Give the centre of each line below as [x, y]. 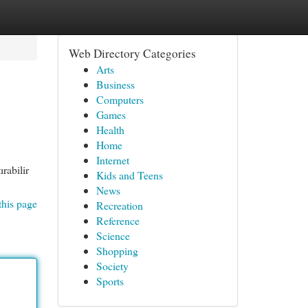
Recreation [119, 205]
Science [113, 235]
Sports [110, 281]
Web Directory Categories [132, 53]
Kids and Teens [129, 175]
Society [112, 266]
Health [110, 130]
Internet [112, 160]
